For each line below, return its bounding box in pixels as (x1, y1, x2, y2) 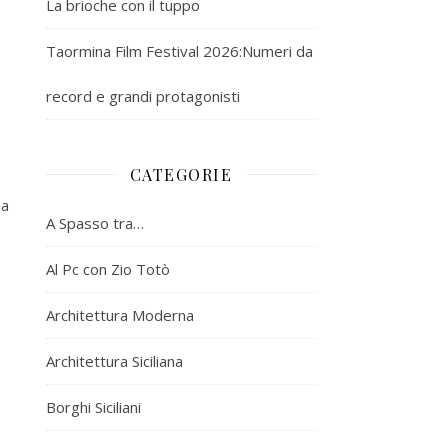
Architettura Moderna (46, 304, 194, 325)
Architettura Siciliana (46, 350, 183, 371)
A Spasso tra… (46, 212, 144, 233)
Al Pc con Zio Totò (46, 258, 170, 279)
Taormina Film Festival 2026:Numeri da (46, 40, 313, 61)
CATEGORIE (129, 163, 233, 185)
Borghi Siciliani (46, 396, 141, 417)
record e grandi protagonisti (46, 85, 240, 106)
